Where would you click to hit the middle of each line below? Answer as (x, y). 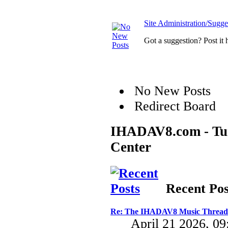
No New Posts (171, 91)
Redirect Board (173, 106)
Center (131, 147)
